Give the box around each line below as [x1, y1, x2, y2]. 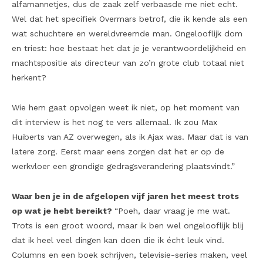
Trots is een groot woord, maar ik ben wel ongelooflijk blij [12, 220, 244, 230]
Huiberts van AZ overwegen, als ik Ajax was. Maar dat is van [12, 131, 248, 141]
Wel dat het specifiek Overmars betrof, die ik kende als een [12, 14, 247, 23]
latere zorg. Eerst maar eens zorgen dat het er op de [12, 146, 224, 156]
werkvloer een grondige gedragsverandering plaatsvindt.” [12, 161, 235, 171]
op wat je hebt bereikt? [12, 205, 114, 215]
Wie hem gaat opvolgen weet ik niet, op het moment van [12, 102, 240, 112]
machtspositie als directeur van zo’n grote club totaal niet [12, 58, 244, 68]
